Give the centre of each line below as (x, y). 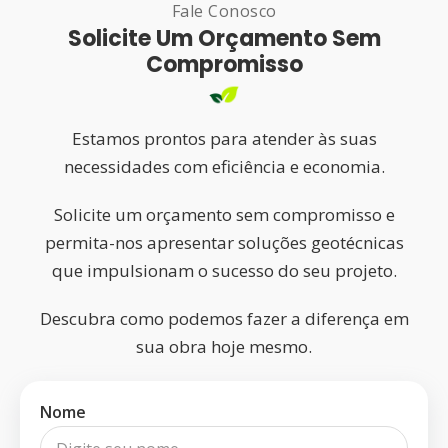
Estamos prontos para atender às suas (224, 138)
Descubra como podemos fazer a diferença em (224, 318)
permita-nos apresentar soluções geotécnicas (224, 242)
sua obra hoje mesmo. (224, 346)
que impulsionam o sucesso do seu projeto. (224, 270)
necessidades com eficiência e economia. (224, 166)
